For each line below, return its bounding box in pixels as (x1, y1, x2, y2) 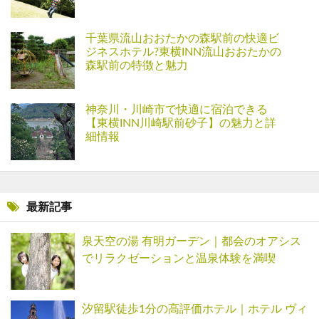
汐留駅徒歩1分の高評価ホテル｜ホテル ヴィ (82, 303, 308, 315)
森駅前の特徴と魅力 (85, 60, 188, 71)
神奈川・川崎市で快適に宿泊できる (85, 104, 268, 115)
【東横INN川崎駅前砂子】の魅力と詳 (85, 117, 276, 129)
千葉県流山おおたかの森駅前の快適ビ (85, 33, 279, 44)
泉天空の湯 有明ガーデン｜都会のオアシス (82, 236, 301, 247)
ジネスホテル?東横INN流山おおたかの (85, 46, 281, 58)
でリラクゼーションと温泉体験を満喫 (82, 253, 276, 264)
